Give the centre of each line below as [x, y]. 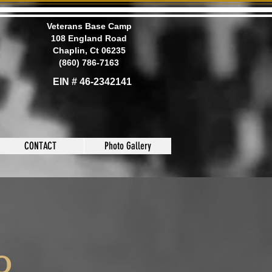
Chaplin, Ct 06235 [89, 50]
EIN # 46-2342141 [92, 82]
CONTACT [40, 146]
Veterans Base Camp [89, 26]
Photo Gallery [128, 146]
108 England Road [89, 38]
